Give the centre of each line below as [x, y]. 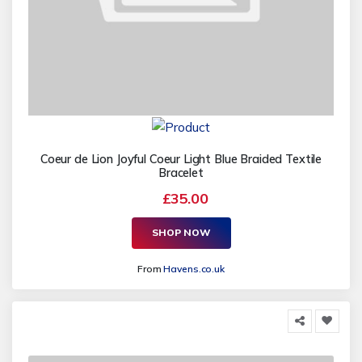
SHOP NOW [181, 233]
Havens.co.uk [194, 268]
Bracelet [181, 173]
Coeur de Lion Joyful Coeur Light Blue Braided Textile [181, 159]
